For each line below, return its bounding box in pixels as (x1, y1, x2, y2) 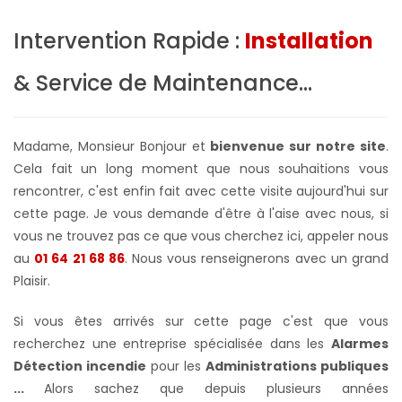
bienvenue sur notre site (210, 136, 387, 155)
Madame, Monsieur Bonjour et (13, 136, 211, 155)
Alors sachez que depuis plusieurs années (44, 379, 389, 398)
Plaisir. (13, 271, 50, 290)
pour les (146, 356, 205, 375)
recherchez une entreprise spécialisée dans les (13, 334, 331, 353)
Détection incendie (13, 356, 146, 375)
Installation (245, 25, 373, 56)
